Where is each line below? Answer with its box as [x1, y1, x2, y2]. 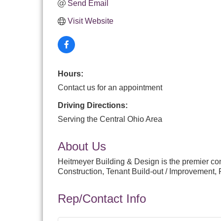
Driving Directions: [58, 101, 128, 110]
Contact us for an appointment [58, 83, 162, 92]
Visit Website [68, 17, 113, 25]
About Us [58, 140, 106, 153]
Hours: [58, 70, 83, 78]
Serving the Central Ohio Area [58, 115, 162, 123]
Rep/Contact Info [58, 192, 146, 205]
